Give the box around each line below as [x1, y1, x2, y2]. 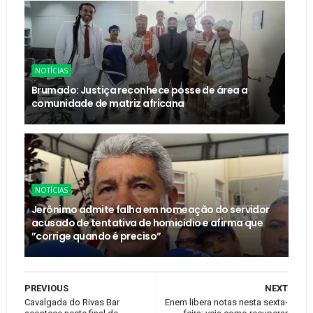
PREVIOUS [24, 282, 68, 293]
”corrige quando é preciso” [31, 228, 161, 243]
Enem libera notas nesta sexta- [165, 296, 289, 307]
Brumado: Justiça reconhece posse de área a [31, 82, 248, 97]
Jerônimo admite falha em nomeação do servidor [31, 202, 270, 217]
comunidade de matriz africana [31, 96, 184, 110]
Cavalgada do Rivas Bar [24, 296, 119, 307]
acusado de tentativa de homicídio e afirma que [31, 215, 263, 230]
